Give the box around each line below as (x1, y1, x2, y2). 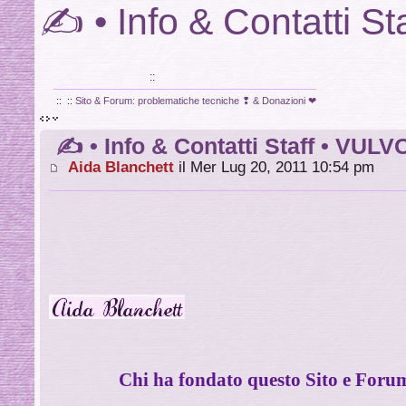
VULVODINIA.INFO (53, 71, 148, 83)
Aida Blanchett (68, 158, 175, 175)
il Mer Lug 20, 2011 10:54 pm (174, 158, 375, 175)
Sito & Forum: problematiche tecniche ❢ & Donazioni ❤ (75, 95, 317, 106)
